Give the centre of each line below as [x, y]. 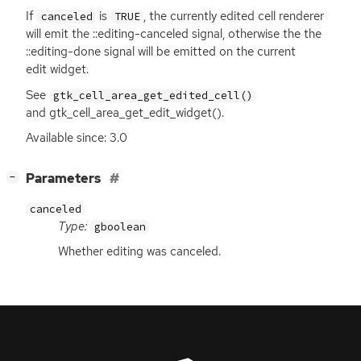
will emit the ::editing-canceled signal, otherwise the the [174, 34]
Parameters [64, 178]
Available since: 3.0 [77, 137]
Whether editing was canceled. [139, 251]
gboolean [120, 226]
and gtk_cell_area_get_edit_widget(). [125, 112]
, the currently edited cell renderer [234, 17]
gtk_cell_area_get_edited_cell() [153, 95]
